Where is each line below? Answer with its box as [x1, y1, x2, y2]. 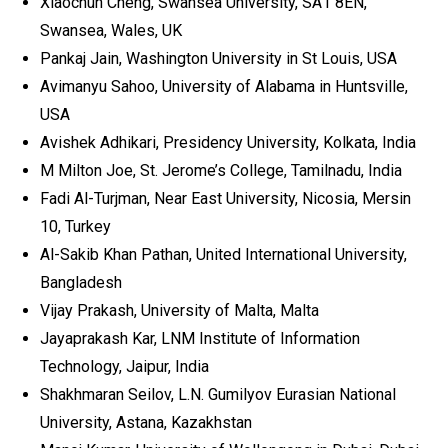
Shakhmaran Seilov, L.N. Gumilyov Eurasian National [40, 385, 396, 404]
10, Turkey [40, 217, 111, 236]
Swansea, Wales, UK [40, 21, 182, 40]
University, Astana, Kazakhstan [40, 413, 252, 432]
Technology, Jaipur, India [40, 357, 209, 376]
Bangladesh [40, 273, 122, 292]
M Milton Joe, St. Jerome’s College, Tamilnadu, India [40, 161, 402, 180]
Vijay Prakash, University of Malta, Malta [40, 301, 319, 320]
